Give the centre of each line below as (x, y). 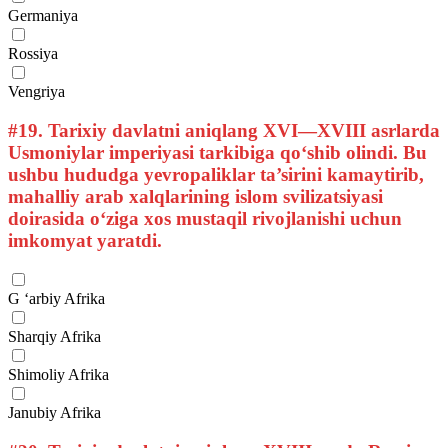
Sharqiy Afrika (54, 337)
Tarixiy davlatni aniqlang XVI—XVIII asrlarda (241, 130)
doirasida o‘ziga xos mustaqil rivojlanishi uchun (205, 218)
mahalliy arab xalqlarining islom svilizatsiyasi (195, 196)
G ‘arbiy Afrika (56, 299)
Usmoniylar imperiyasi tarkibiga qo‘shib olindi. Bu (217, 152)
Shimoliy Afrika (58, 375)
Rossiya (33, 53)
